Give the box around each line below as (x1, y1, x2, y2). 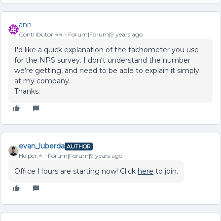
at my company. (14, 76, 71, 85)
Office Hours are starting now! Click (14, 167, 138, 176)
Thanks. (14, 87, 40, 96)
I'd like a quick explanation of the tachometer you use (14, 45, 199, 54)
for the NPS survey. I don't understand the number (14, 56, 190, 65)
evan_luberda (19, 142, 65, 150)
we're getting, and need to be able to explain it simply (14, 66, 199, 75)
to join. (153, 167, 178, 176)
